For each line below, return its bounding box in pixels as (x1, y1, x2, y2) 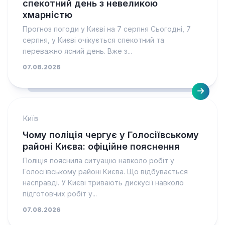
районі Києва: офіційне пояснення (23, 141, 180, 152)
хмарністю (23, 10, 72, 20)
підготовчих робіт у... (23, 189, 97, 198)
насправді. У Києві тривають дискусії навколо (23, 178, 184, 187)
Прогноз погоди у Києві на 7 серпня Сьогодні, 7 (23, 25, 191, 33)
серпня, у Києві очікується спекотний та (23, 36, 164, 44)
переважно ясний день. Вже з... (23, 47, 132, 55)
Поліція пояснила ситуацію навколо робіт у (23, 156, 174, 165)
